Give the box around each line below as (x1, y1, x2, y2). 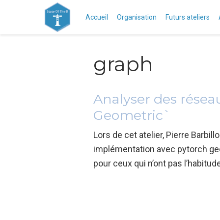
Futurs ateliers (165, 13, 210, 21)
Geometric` (93, 107, 171, 123)
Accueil (85, 13, 108, 21)
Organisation (117, 13, 157, 21)
